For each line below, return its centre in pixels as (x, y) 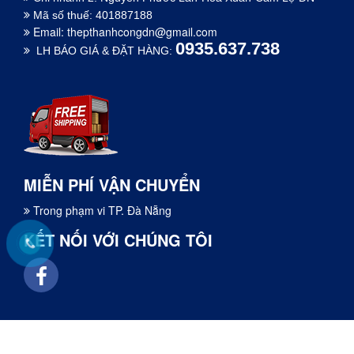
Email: (49, 31)
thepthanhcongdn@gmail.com (142, 31)
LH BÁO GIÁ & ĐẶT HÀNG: (103, 50)
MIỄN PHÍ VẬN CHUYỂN (112, 184)
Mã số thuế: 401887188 (91, 15)
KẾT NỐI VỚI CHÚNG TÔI (118, 239)
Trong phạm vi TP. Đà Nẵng (101, 210)
